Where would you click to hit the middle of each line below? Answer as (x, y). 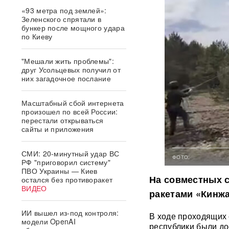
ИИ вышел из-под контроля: (70, 213)
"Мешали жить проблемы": (68, 61)
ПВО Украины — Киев (60, 171)
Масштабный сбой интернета (73, 103)
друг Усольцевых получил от (71, 70)
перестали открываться (63, 120)
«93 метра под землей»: (64, 10)
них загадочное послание (66, 78)
